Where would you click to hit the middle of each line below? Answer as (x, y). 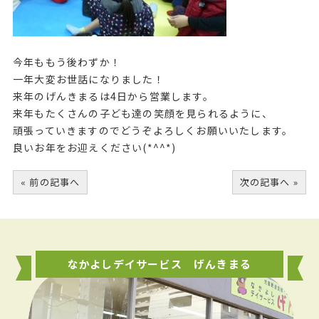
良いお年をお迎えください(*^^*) (94, 147)
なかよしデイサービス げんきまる (159, 264)
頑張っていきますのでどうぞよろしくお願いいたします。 (153, 130)
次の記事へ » (269, 182)
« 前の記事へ (50, 182)
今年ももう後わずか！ (67, 62)
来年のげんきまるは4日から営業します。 (113, 96)
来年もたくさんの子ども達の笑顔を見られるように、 (142, 113)
